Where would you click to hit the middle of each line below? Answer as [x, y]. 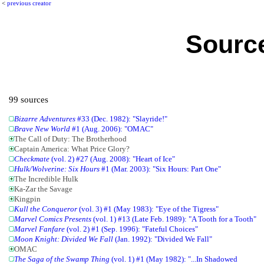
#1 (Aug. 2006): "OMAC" [112, 129]
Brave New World [42, 129]
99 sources [29, 99]
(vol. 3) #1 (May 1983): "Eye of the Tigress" [148, 209]
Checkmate [32, 159]
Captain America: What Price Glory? [72, 149]
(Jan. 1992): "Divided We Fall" [163, 239]
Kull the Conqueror [46, 209]
